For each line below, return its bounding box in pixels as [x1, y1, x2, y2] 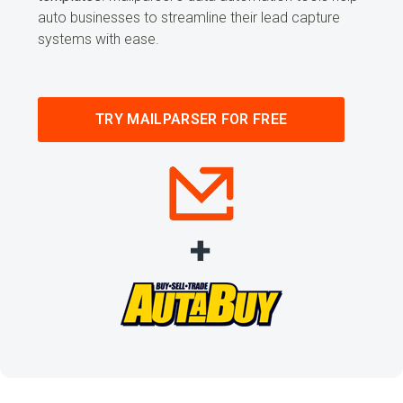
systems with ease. [38, 31, 163, 49]
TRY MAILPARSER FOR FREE [95, 111, 288, 129]
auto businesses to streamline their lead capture [38, 9, 340, 27]
